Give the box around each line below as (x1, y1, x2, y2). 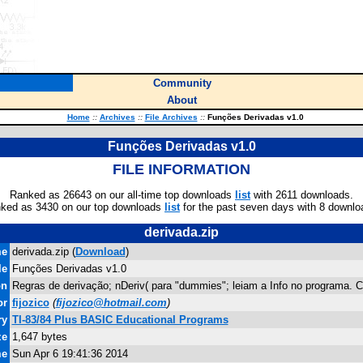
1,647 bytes (11, 331, 67, 343)
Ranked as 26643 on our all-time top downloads (10, 189, 235, 201)
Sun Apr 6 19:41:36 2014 (11, 348, 128, 360)
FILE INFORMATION (113, 161, 250, 177)
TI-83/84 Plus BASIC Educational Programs (11, 314, 228, 326)
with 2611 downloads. (250, 189, 353, 201)
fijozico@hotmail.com (55, 297, 167, 309)
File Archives (144, 113, 198, 122)
